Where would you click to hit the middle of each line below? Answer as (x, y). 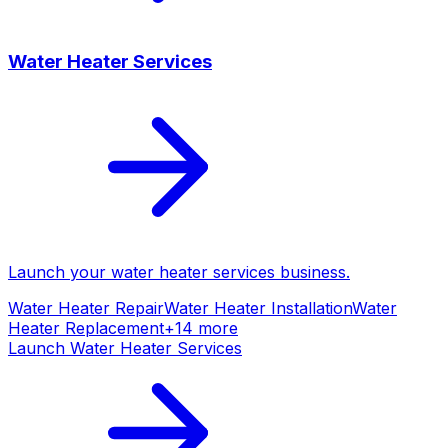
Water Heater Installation (258, 308)
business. (312, 272)
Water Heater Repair (86, 308)
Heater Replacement (86, 328)
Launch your (59, 272)
